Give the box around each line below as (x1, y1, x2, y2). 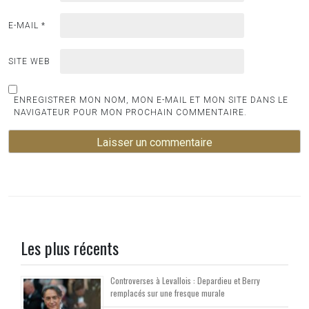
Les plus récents (21, 235, 119, 261)
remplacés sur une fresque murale (110, 287, 225, 299)
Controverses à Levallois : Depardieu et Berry (110, 275, 260, 287)
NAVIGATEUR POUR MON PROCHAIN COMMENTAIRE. (14, 108, 247, 118)
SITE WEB (8, 57, 50, 67)
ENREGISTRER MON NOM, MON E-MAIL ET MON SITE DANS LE (14, 95, 288, 106)
